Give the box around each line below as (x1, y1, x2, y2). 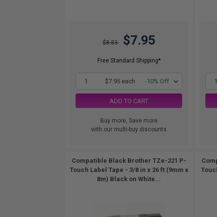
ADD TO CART (109, 97, 148, 105)
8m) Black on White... (97, 175, 161, 183)
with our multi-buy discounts (91, 126, 167, 133)
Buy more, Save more (100, 117, 157, 124)
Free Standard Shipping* (97, 57, 161, 64)
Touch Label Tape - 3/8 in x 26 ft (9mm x (69, 166, 188, 173)
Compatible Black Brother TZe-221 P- (71, 157, 186, 164)
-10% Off (145, 77, 169, 85)
